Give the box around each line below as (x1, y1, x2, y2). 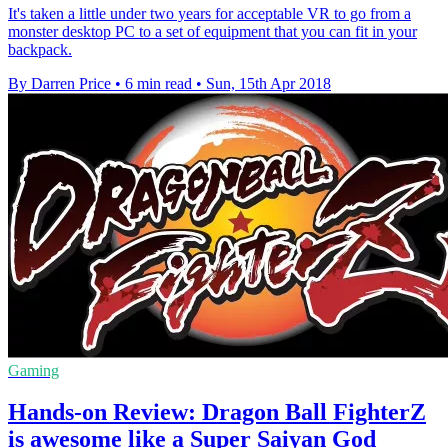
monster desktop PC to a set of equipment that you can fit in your (8, 22, 417, 40)
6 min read (125, 74, 192, 92)
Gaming (8, 361, 59, 379)
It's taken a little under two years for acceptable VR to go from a (8, 4, 411, 22)
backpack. (8, 40, 72, 58)
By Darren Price (8, 74, 111, 92)
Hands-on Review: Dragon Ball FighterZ (8, 399, 426, 426)
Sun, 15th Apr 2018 (206, 74, 331, 92)
